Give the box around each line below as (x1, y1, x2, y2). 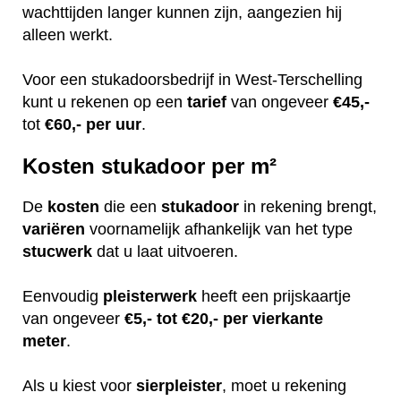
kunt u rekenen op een (22, 92, 187, 111)
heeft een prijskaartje (197, 287, 351, 306)
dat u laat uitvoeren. (92, 243, 243, 261)
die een (99, 198, 161, 217)
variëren (22, 220, 85, 239)
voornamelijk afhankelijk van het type (85, 220, 353, 239)
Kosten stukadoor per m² (22, 153, 277, 178)
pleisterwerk (103, 287, 197, 306)
